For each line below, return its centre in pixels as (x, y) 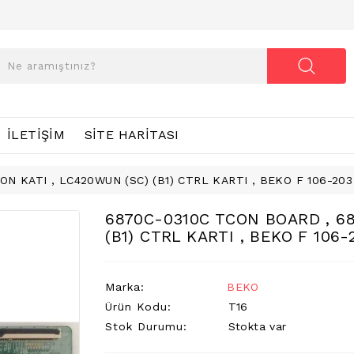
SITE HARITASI (132, 134)
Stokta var (255, 326)
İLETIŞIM (36, 134)
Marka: (125, 286)
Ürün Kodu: (139, 306)
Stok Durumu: (147, 326)
